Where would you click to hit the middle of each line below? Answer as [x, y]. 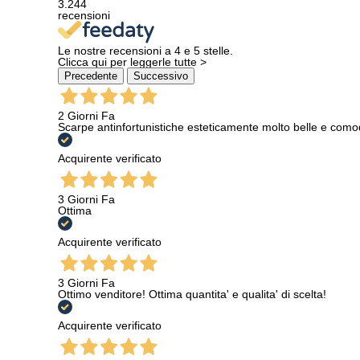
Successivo [161, 76]
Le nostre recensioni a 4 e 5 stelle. [145, 51]
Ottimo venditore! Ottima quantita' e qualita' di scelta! [192, 294]
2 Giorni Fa [86, 116]
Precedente [91, 76]
